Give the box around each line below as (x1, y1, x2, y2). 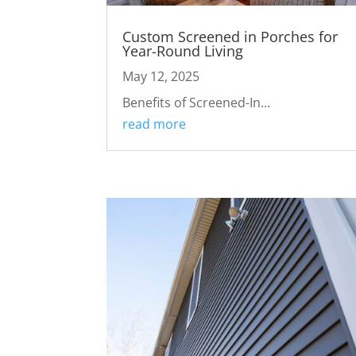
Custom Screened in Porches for (122, 26, 339, 46)
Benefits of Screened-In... (122, 93, 271, 111)
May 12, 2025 (122, 67, 200, 85)
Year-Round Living (122, 41, 244, 60)
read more (122, 114, 187, 133)
